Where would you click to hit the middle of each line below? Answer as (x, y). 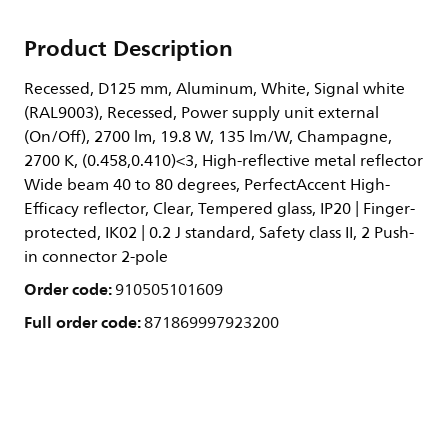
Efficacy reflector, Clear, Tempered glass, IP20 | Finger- (219, 209)
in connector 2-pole (96, 257)
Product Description (128, 48)
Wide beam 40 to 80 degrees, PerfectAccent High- (207, 185)
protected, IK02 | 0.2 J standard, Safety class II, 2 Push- (219, 233)
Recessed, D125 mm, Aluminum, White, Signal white (214, 89)
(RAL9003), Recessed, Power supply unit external (201, 113)
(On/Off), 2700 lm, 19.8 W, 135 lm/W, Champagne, (208, 137)
